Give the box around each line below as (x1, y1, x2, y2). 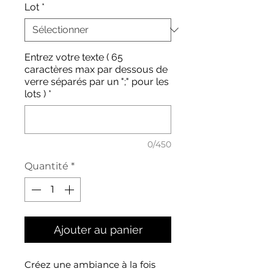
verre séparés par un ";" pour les (24, 75, 169, 87)
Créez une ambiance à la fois (24, 258, 155, 270)
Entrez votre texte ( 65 (24, 51, 123, 63)
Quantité (24, 160, 68, 172)
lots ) (24, 87, 46, 100)
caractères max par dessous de (24, 63, 168, 75)
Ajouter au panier (53, 223, 143, 236)
